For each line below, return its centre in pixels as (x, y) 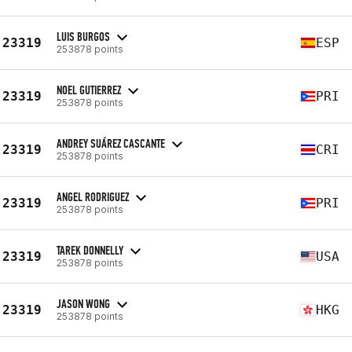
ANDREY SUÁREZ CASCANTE (111, 143)
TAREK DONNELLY (90, 250)
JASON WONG (83, 303)
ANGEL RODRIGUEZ (93, 196)
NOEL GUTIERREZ (89, 90)
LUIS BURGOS (83, 36)
